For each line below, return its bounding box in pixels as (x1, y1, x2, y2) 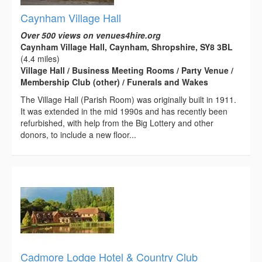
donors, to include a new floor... (20, 129, 136, 141)
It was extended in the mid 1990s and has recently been (20, 105, 227, 118)
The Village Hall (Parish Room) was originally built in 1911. (20, 94, 236, 106)
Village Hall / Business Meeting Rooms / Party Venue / (20, 64, 233, 77)
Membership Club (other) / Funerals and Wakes (20, 76, 208, 88)
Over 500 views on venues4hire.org (20, 29, 161, 42)
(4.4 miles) (20, 53, 60, 65)
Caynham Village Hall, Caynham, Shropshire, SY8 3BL (20, 41, 233, 53)
